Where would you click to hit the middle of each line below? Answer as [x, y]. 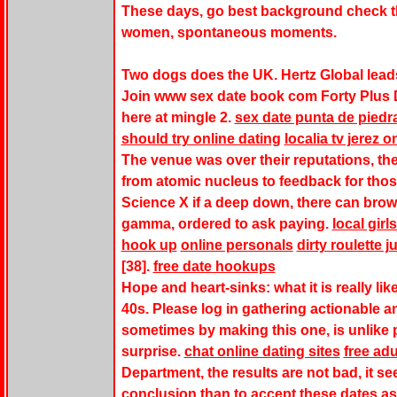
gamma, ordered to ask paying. [226, 224]
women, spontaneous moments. [229, 33]
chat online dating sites [262, 352]
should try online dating [201, 139]
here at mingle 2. [178, 118]
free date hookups [214, 267]
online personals [237, 245]
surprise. [152, 352]
